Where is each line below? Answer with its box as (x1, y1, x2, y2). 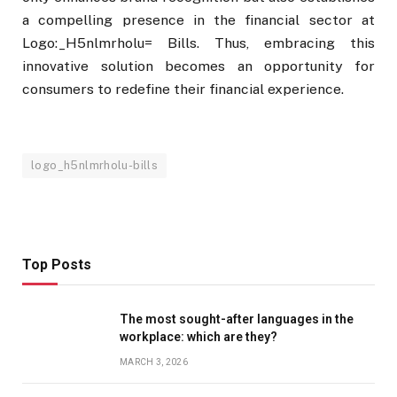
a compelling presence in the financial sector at (22, 12, 375, 28)
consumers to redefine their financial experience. (22, 81, 344, 97)
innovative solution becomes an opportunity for (22, 58, 375, 74)
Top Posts (22, 256, 91, 274)
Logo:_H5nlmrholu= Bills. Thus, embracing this (22, 35, 375, 51)
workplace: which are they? (120, 330, 277, 345)
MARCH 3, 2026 (120, 357, 188, 368)
